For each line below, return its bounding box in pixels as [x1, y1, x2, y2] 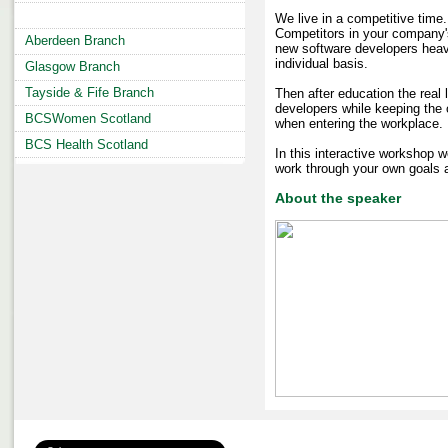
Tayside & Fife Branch [25, 84, 154, 100]
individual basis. [275, 56, 368, 71]
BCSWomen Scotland [25, 110, 151, 126]
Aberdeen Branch [25, 33, 125, 49]
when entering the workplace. [275, 116, 443, 131]
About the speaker [275, 190, 401, 206]
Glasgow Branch [25, 59, 120, 75]
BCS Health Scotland [25, 136, 148, 152]
